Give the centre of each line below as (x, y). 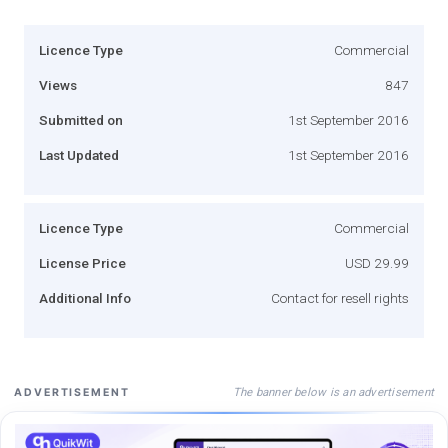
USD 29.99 (377, 262)
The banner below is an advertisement (333, 391)
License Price (82, 262)
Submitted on (81, 119)
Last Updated (79, 154)
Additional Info (85, 297)
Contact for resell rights (340, 297)
